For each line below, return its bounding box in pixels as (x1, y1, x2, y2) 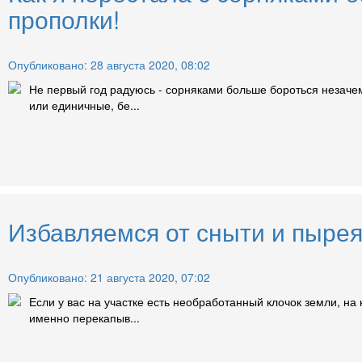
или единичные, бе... (29, 96, 140, 113)
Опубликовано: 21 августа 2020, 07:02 (8, 268, 210, 285)
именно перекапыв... (29, 309, 140, 326)
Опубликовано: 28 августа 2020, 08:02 (8, 56, 210, 73)
